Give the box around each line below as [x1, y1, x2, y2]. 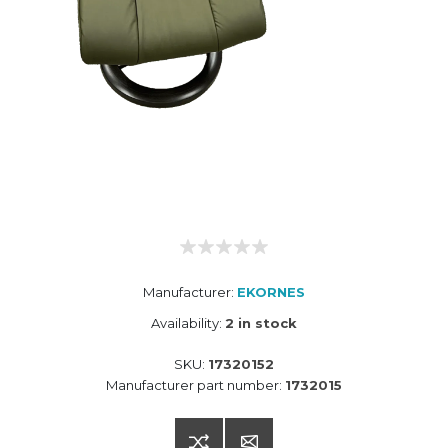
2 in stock [225, 315, 297, 332]
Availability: [151, 315, 222, 332]
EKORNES [237, 284, 305, 301]
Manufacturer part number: [106, 377, 282, 394]
